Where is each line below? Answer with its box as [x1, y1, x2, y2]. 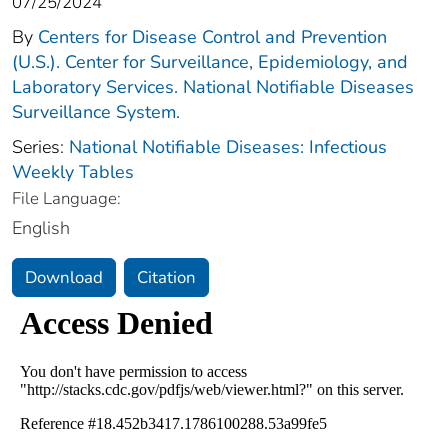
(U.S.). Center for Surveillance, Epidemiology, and [12, 49, 408, 74]
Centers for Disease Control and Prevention [38, 24, 387, 49]
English [12, 215, 70, 240]
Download [25, 265, 103, 289]
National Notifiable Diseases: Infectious [69, 134, 387, 159]
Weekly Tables [12, 159, 134, 184]
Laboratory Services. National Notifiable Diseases [12, 74, 414, 99]
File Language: [12, 186, 121, 210]
